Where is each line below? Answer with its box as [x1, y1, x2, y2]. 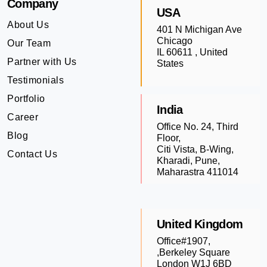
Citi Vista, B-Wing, [157, 144, 234, 154]
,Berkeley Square [157, 247, 230, 257]
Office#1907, [157, 235, 210, 246]
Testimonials [7, 74, 64, 85]
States [157, 58, 184, 69]
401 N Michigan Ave [157, 24, 242, 35]
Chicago [157, 35, 193, 46]
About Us [7, 19, 49, 30]
